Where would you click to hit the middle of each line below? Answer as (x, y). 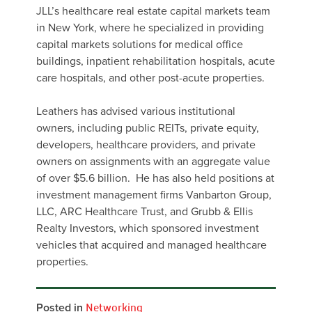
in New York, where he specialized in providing (150, 28)
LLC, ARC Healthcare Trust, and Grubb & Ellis (145, 211)
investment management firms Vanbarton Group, (154, 195)
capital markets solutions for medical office (140, 44)
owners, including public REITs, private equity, (148, 128)
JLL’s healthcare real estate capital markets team (153, 11)
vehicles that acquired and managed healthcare (151, 245)
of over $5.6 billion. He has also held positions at (155, 178)
